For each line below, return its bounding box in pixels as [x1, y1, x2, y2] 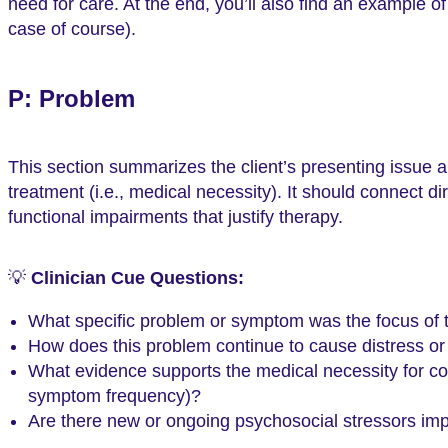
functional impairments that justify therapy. [8, 207, 343, 228]
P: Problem [8, 85, 135, 112]
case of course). [8, 18, 136, 39]
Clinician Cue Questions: [31, 268, 244, 289]
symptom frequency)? [28, 386, 201, 407]
